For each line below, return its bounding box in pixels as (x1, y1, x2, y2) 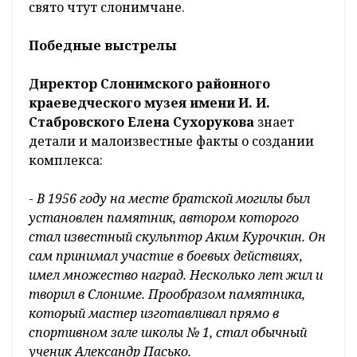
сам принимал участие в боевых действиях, (29, 246, 303, 265)
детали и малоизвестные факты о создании (29, 131, 314, 150)
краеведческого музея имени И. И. (29, 93, 270, 112)
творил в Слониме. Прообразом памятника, (29, 284, 305, 303)
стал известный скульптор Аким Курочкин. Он (29, 227, 326, 245)
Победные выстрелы (29, 36, 177, 54)
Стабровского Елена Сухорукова (29, 112, 254, 131)
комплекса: (29, 151, 103, 169)
